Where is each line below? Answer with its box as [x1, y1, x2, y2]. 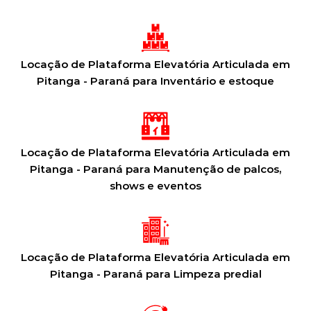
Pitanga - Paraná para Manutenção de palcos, [30, 162, 281, 176]
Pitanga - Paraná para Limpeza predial [49, 267, 262, 280]
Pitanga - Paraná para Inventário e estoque [37, 74, 274, 87]
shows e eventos [110, 179, 201, 192]
